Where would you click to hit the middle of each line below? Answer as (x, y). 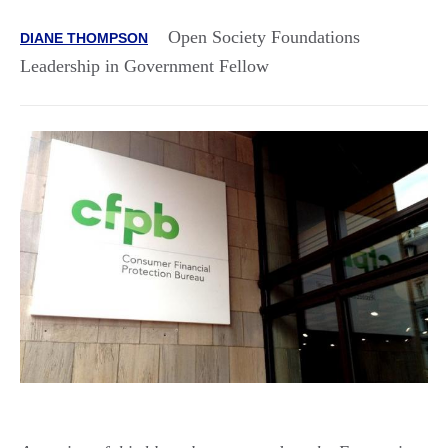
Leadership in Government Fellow (144, 65)
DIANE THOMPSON (84, 37)
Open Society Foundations (264, 36)
